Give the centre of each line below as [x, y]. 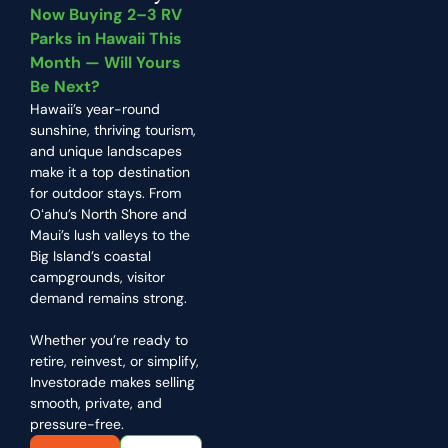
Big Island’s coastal [90, 256]
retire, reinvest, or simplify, [114, 361]
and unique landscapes [106, 151]
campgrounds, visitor [97, 277]
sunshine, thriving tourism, [113, 130]
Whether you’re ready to [109, 340]
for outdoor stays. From [105, 193]
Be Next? [65, 87]
